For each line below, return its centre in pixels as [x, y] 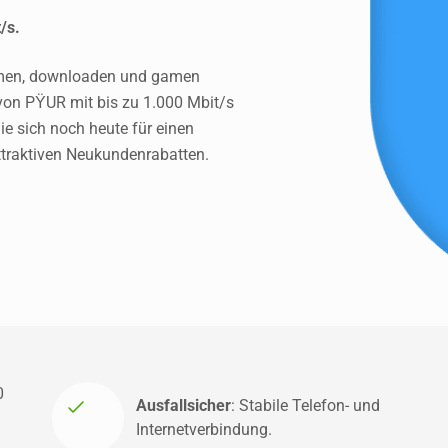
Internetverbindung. [204, 429]
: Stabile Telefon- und [305, 405]
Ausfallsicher [183, 405]
